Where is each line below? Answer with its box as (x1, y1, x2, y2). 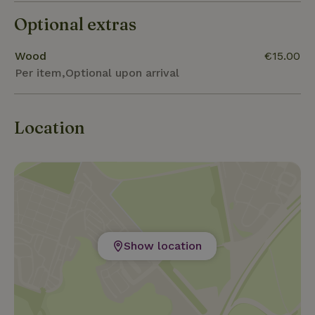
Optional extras (14, 13, 136, 34)
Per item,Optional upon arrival (15, 65, 179, 79)
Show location (124, 238, 202, 252)
